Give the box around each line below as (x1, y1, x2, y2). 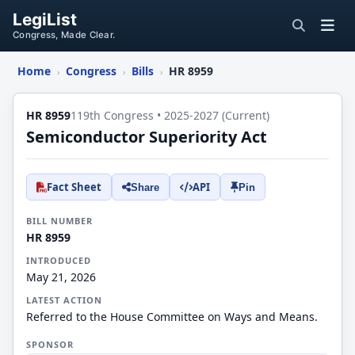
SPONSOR (26, 338, 74, 350)
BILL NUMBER (26, 215, 93, 227)
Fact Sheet (47, 180, 101, 194)
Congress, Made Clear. (13, 29, 116, 40)
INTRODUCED (26, 254, 91, 266)
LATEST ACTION (26, 294, 102, 306)
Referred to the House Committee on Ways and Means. (26, 309, 318, 324)
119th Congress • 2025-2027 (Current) (71, 108, 269, 123)
